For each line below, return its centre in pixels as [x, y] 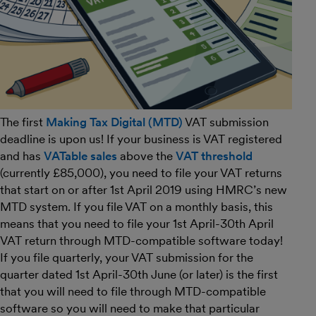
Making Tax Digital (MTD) [114, 122]
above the [146, 156]
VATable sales [80, 156]
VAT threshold [214, 156]
